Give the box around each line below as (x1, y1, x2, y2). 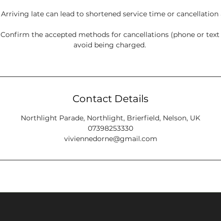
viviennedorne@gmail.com (64, 134, 157, 143)
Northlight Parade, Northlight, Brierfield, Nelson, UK (21, 113, 200, 122)
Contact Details (73, 93, 148, 105)
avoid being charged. (73, 40, 148, 49)
